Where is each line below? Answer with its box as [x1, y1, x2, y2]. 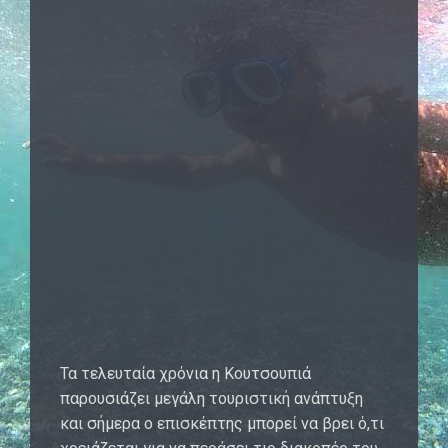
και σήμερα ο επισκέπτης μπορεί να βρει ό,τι [60, 413, 384, 433]
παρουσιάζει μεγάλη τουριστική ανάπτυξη [60, 388, 363, 408]
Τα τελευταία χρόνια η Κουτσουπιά [60, 363, 311, 383]
